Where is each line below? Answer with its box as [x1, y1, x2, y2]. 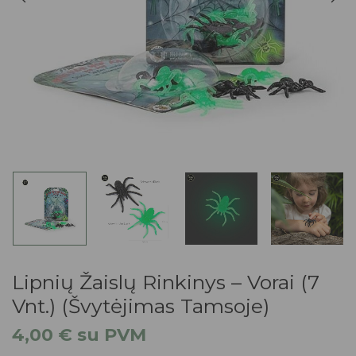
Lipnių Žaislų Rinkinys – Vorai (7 [12, 269, 319, 294]
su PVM [72, 323, 146, 346]
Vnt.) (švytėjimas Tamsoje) [12, 293, 269, 318]
